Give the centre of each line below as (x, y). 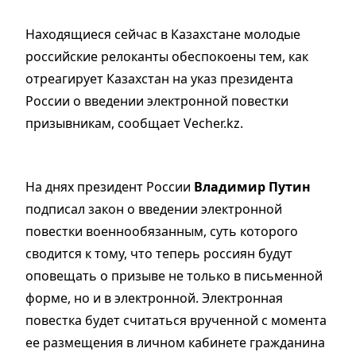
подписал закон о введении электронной (154, 209)
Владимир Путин (252, 187)
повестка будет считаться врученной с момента (176, 321)
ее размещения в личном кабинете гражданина (175, 343)
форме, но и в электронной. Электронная (154, 298)
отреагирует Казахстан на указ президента (159, 79)
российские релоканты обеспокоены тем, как (167, 57)
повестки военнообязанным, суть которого (162, 232)
